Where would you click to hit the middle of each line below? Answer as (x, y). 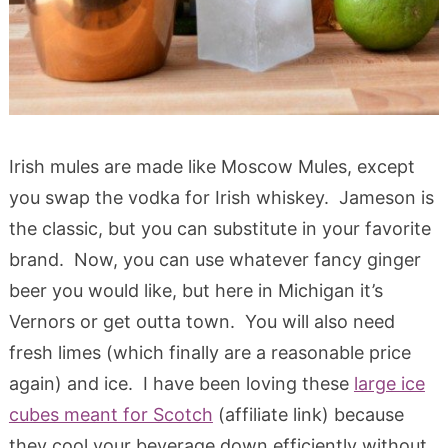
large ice (389, 384)
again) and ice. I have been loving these (181, 384)
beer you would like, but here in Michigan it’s (195, 291)
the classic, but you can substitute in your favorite (219, 229)
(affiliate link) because (308, 415)
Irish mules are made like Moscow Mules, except (211, 167)
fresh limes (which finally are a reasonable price (209, 353)
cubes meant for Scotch (110, 415)
